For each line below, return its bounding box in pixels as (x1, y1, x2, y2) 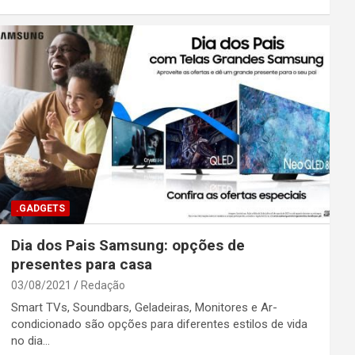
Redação (80, 278, 125, 292)
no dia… (10, 333, 50, 348)
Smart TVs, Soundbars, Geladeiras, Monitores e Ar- (10, 300, 277, 315)
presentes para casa (10, 254, 152, 273)
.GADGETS (15, 202, 65, 214)
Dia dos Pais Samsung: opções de (10, 235, 245, 254)
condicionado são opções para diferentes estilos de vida (10, 316, 307, 331)
